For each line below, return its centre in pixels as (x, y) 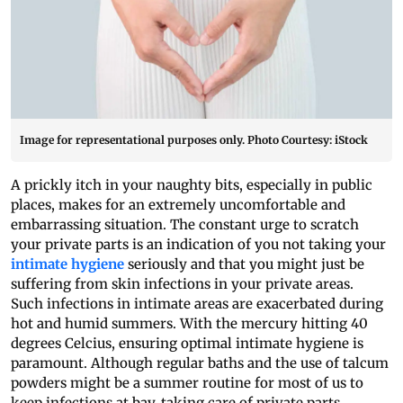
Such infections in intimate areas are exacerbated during (197, 304)
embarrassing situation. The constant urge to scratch (185, 225)
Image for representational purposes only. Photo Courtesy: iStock (194, 140)
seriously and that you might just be (244, 264)
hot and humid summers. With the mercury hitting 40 (189, 324)
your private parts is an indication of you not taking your (198, 245)
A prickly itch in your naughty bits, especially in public (192, 185)
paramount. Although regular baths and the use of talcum (200, 363)
